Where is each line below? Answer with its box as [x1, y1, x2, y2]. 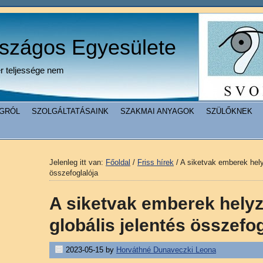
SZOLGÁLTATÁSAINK [32, 107, 109, 116]
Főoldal [106, 158, 130, 167]
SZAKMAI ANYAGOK [120, 107, 194, 116]
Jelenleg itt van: [49, 158, 106, 167]
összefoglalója [49, 168, 98, 177]
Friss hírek [137, 158, 174, 167]
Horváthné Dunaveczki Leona [116, 245, 216, 254]
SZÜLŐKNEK [206, 107, 252, 116]
